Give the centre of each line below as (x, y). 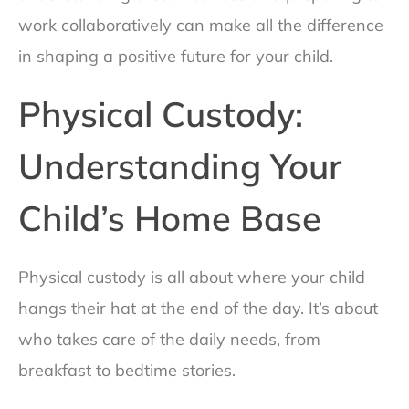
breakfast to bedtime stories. (127, 371)
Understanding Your (180, 167)
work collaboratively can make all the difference (201, 26)
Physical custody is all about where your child (192, 278)
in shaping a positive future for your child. (176, 57)
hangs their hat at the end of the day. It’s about (198, 309)
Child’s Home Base (170, 219)
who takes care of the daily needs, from (169, 340)
